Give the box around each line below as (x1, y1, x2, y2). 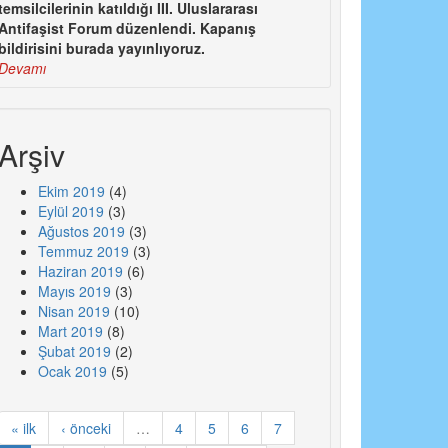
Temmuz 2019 (37, 241, 129, 262)
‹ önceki (60, 418, 111, 439)
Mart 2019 (37, 321, 103, 342)
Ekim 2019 (37, 181, 105, 202)
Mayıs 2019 (37, 281, 111, 302)
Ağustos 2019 (37, 221, 125, 242)
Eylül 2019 (37, 201, 104, 222)
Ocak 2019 (37, 361, 107, 382)
